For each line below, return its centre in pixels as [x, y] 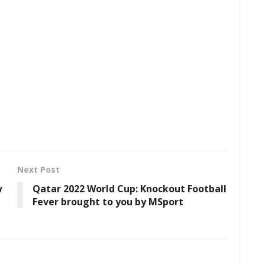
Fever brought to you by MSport [108, 201]
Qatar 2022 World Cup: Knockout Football [130, 188]
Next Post [38, 169]
